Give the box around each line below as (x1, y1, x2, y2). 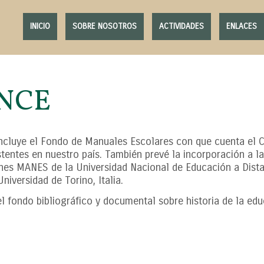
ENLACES (226, 21, 257, 31)
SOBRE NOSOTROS (72, 21, 137, 31)
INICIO (30, 21, 50, 31)
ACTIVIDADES (159, 21, 204, 31)
